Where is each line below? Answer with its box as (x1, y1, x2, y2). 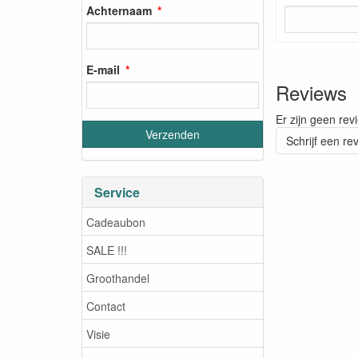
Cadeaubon (86, 213, 145, 230)
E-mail (86, 61, 120, 78)
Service (94, 183, 140, 201)
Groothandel (86, 269, 149, 286)
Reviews (276, 78, 347, 106)
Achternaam (86, 2, 152, 18)
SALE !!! (86, 241, 127, 258)
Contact (86, 297, 125, 314)
